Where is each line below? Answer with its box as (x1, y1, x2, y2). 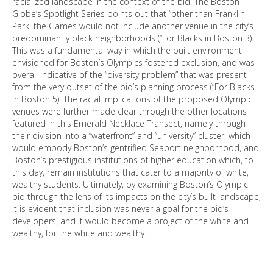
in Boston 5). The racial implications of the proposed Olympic (12, 93, 252, 105)
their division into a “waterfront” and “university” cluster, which (12, 130, 250, 141)
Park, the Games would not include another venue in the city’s (12, 20, 253, 32)
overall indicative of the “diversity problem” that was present (12, 69, 247, 80)
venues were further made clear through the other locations (12, 105, 247, 117)
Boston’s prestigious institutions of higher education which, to (12, 154, 253, 166)
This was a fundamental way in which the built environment (12, 44, 242, 56)
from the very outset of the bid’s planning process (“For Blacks (12, 81, 255, 93)
